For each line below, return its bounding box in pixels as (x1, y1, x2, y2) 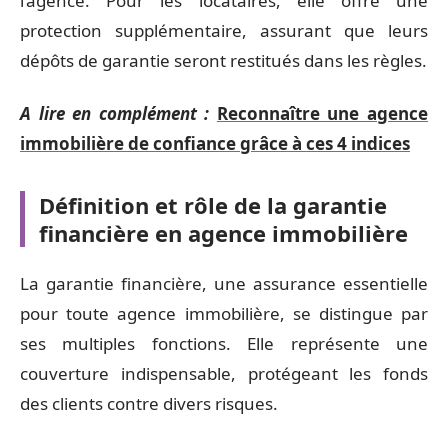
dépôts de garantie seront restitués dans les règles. (20, 49, 427, 72)
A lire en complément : (20, 101, 210, 125)
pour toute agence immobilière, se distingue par (20, 302, 428, 325)
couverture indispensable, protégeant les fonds (20, 362, 428, 385)
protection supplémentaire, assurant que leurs (20, 19, 428, 42)
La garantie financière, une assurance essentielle (20, 272, 428, 295)
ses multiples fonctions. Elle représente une (20, 332, 428, 355)
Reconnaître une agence (216, 101, 429, 125)
